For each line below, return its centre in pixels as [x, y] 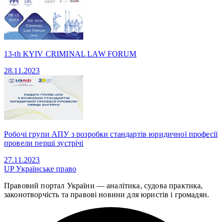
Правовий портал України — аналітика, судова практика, [104, 185]
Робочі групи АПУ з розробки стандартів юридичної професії [111, 134]
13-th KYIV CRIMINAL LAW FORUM [70, 54]
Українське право [46, 168]
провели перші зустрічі [44, 143]
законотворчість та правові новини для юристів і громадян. [107, 194]
